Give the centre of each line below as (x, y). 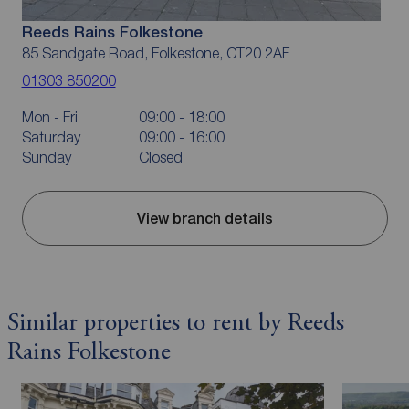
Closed (160, 157)
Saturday (51, 137)
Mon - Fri (49, 117)
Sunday (46, 157)
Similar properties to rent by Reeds (175, 324)
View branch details (204, 218)
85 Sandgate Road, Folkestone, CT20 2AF (155, 53)
